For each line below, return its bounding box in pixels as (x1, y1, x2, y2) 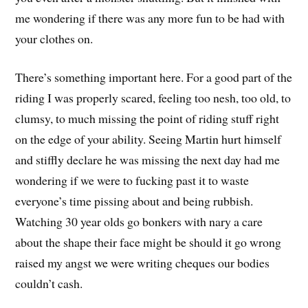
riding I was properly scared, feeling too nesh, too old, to (15, 89, 291, 107)
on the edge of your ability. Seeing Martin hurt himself (15, 131, 282, 148)
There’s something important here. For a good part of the (15, 69, 293, 86)
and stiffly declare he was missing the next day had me (15, 151, 280, 168)
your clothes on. (15, 30, 93, 47)
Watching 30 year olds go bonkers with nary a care (15, 213, 263, 230)
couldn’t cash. (15, 275, 83, 292)
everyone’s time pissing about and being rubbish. (15, 192, 254, 210)
